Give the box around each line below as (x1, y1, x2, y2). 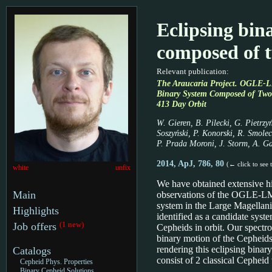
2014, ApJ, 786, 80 (157, 158, 226, 169)
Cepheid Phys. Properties (20, 257, 93, 267)
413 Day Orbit (157, 98, 206, 109)
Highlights (13, 204, 59, 217)
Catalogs (13, 245, 51, 257)
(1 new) (59, 219, 84, 229)
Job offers (13, 220, 59, 233)
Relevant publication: (157, 67, 229, 76)
